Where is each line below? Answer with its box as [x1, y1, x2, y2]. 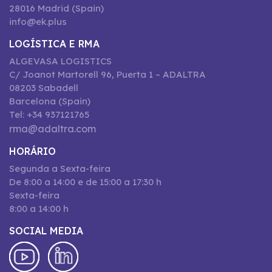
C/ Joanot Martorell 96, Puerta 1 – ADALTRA [9, 69, 206, 80]
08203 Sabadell [9, 82, 78, 93]
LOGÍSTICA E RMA [9, 38, 100, 50]
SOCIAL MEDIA [9, 225, 83, 237]
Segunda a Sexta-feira [9, 163, 110, 174]
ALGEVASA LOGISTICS [9, 55, 112, 67]
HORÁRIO [9, 145, 56, 157]
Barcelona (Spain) [9, 95, 90, 107]
